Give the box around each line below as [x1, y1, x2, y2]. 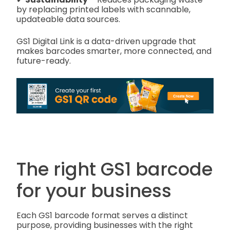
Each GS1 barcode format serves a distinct [16, 209, 188, 222]
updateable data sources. [16, 13, 120, 26]
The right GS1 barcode [16, 156, 213, 182]
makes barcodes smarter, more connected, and [16, 45, 212, 57]
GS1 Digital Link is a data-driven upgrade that [16, 35, 196, 48]
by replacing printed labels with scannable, [16, 4, 190, 16]
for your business [16, 178, 171, 203]
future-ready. [16, 55, 71, 67]
